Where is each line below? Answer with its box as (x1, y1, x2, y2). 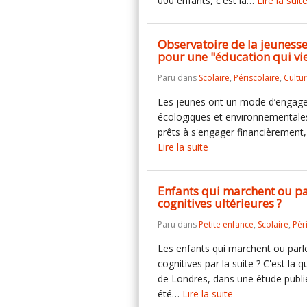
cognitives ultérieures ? (158, 195, 282, 211)
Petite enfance (199, 219, 254, 230)
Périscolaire (234, 72, 280, 84)
